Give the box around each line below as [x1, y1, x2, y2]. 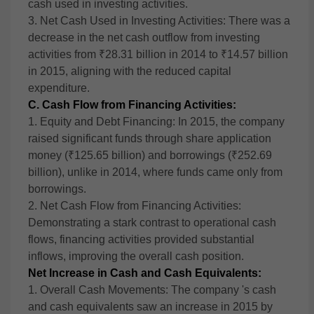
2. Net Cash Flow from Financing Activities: [28, 200, 241, 212]
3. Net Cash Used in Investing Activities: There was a [28, 15, 290, 27]
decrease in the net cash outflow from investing [28, 32, 260, 43]
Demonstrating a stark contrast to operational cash [28, 217, 276, 228]
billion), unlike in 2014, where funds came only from [28, 166, 282, 178]
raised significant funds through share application [28, 132, 271, 144]
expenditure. [28, 82, 90, 94]
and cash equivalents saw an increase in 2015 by [28, 301, 273, 313]
